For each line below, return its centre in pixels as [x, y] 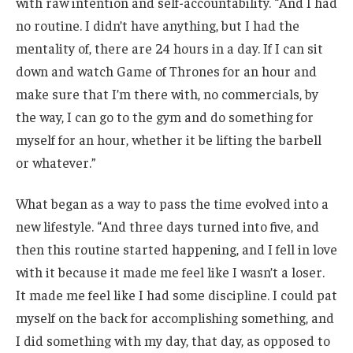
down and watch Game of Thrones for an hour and [166, 71]
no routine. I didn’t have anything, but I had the [158, 25]
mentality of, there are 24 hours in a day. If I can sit [169, 48]
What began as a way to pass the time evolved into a [172, 203]
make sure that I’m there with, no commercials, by [167, 93]
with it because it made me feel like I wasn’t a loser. [170, 271]
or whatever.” [56, 162]
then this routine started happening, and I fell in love [176, 249]
